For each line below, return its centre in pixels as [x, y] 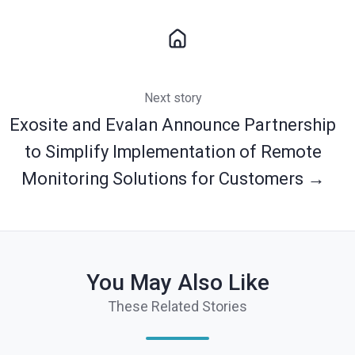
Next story [173, 98]
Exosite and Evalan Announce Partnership [173, 125]
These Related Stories [177, 307]
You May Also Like [177, 283]
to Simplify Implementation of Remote [173, 152]
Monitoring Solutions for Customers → [173, 179]
